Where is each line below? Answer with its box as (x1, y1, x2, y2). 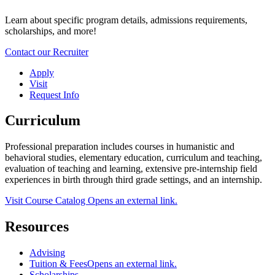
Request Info (29, 89, 79, 100)
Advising (29, 247, 65, 258)
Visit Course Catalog (5, 195, 88, 206)
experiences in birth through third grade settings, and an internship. (5, 174, 262, 185)
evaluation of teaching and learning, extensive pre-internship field (5, 163, 257, 174)
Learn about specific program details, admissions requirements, (5, 14, 247, 25)
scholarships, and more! (5, 25, 96, 36)
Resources (5, 219, 69, 235)
